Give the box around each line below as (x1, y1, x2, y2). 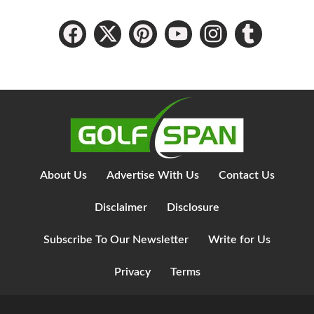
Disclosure (167, 202, 219, 214)
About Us (39, 170, 87, 182)
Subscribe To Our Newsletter (43, 234, 189, 246)
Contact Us (218, 170, 275, 182)
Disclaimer (95, 202, 147, 214)
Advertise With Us (106, 170, 199, 182)
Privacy (114, 266, 151, 278)
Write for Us (208, 234, 271, 246)
